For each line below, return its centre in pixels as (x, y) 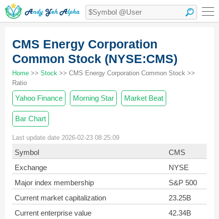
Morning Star (93, 98)
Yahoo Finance (39, 98)
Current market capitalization (60, 198)
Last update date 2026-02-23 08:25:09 (66, 138)
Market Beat (144, 98)
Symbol (27, 152)
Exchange (31, 167)
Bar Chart (31, 119)
